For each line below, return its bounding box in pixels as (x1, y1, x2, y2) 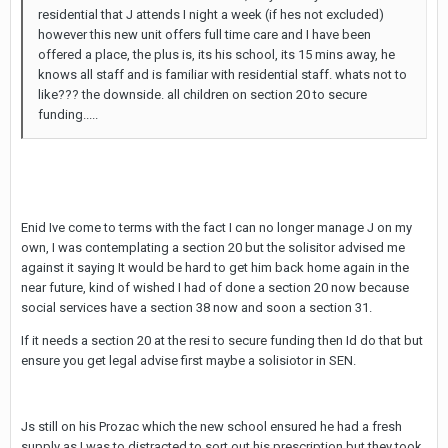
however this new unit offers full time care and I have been (38, 27, 371, 42)
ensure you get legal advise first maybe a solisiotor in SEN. (21, 353, 356, 368)
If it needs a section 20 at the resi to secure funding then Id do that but (21, 333, 423, 348)
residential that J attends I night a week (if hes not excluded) (38, 7, 384, 22)
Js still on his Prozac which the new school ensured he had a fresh (21, 419, 402, 434)
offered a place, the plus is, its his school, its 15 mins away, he (38, 47, 395, 62)
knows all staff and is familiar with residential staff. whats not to (38, 67, 407, 82)
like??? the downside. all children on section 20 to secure (38, 87, 367, 102)
